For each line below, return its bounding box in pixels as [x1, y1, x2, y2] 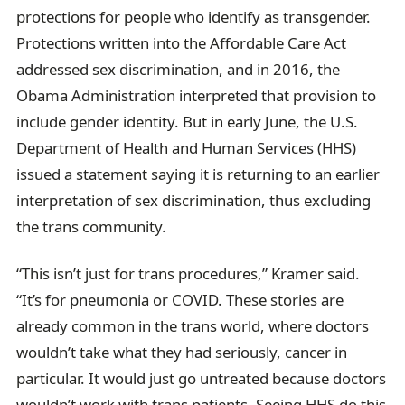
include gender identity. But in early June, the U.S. [16, 110, 359, 132]
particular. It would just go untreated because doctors [16, 368, 387, 390]
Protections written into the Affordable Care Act [16, 32, 347, 53]
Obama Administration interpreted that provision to [16, 84, 377, 106]
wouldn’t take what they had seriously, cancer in [16, 342, 348, 363]
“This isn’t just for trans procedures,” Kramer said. [16, 263, 361, 285]
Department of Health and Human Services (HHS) [16, 137, 357, 158]
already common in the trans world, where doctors [16, 316, 370, 337]
